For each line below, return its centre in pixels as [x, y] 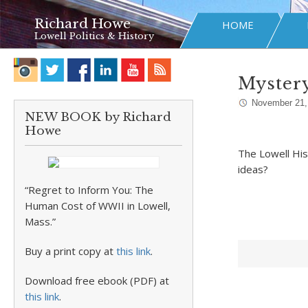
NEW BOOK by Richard [98, 117]
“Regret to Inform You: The [89, 190]
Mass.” [40, 221]
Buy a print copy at [70, 251]
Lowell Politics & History [94, 36]
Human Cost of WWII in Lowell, [98, 206]
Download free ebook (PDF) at [97, 280]
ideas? [253, 169]
